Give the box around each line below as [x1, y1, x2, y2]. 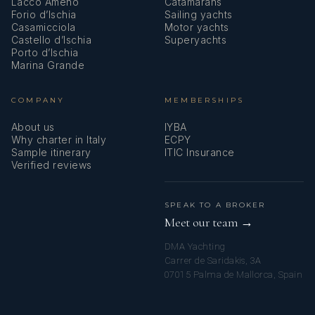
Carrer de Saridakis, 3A [165, 255, 262, 266]
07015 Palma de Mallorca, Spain [165, 269, 303, 280]
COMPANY [11, 95, 65, 105]
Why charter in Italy [11, 133, 107, 146]
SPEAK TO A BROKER [165, 200, 266, 210]
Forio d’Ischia [11, 8, 77, 20]
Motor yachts [165, 20, 229, 33]
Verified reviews [11, 158, 92, 171]
